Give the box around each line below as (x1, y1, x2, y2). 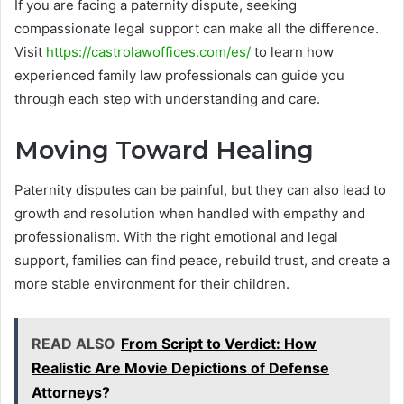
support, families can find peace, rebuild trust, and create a (14, 252, 390, 270)
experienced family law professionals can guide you (14, 66, 344, 84)
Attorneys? (32, 383, 110, 402)
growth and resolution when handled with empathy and (14, 205, 365, 223)
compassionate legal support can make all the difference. (14, 19, 379, 37)
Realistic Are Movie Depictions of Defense (32, 359, 329, 378)
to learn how (251, 42, 334, 60)
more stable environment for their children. (14, 275, 289, 293)
